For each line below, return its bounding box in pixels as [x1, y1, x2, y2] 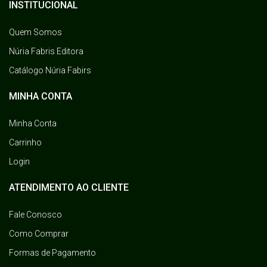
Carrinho [9, 138, 42, 148]
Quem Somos [9, 27, 62, 38]
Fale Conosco [9, 210, 62, 220]
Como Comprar [9, 229, 69, 239]
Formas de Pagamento [9, 248, 96, 258]
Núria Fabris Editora [9, 46, 83, 57]
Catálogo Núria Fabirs [9, 66, 91, 76]
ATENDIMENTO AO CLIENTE [9, 182, 129, 194]
